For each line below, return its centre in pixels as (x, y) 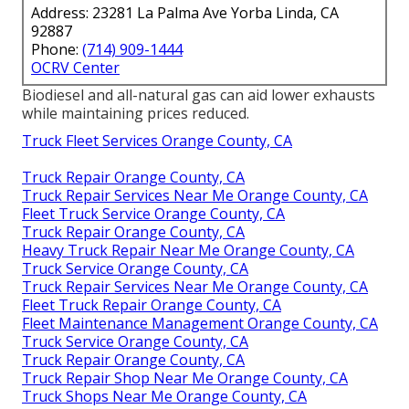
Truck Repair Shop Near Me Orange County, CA (185, 378)
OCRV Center (75, 68)
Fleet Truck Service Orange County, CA (153, 214)
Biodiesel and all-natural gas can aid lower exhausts (199, 95)
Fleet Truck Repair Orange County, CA (152, 305)
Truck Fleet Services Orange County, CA (157, 141)
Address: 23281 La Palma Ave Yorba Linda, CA (185, 13)
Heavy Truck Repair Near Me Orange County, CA (188, 251)
